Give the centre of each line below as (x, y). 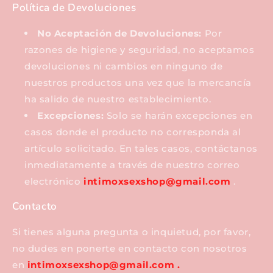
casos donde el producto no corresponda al (133, 132)
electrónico (54, 182)
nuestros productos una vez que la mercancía (138, 83)
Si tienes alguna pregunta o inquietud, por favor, (132, 232)
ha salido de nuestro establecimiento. (118, 99)
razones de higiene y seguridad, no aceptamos (140, 50)
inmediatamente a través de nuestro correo (132, 165)
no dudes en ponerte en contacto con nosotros (130, 249)
